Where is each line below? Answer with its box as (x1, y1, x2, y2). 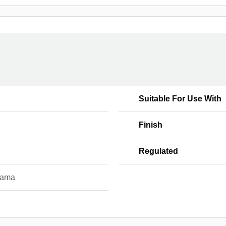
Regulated (138, 147, 178, 155)
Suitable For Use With (138, 94, 221, 103)
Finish (138, 121, 162, 129)
